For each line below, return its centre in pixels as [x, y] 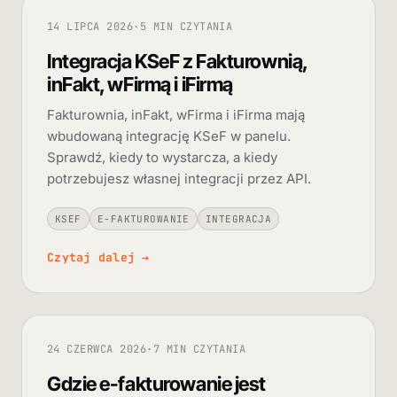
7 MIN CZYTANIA [199, 349]
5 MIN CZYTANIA [186, 26]
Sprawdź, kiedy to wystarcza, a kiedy [162, 157]
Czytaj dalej [95, 257]
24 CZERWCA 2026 [97, 349]
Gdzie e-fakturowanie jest [156, 383]
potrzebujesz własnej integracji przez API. [179, 178]
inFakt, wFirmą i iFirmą [140, 84]
